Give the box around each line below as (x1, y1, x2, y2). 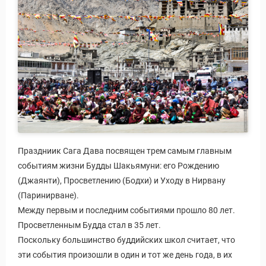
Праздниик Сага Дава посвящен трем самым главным (18, 145, 232, 156)
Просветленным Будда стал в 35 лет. (18, 220, 161, 230)
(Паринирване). (18, 190, 79, 200)
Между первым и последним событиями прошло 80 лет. (18, 205, 235, 215)
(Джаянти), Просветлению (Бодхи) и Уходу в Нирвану (18, 175, 226, 185)
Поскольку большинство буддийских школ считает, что (18, 235, 235, 245)
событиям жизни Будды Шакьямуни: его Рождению (18, 160, 219, 170)
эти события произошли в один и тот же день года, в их (18, 249, 232, 259)
